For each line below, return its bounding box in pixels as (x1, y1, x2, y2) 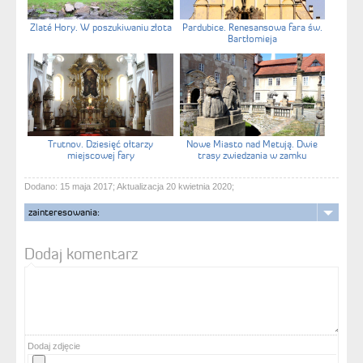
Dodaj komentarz (24, 243, 138, 263)
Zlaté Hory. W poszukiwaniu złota (29, 21, 172, 34)
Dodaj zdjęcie (28, 340, 80, 351)
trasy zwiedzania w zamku (198, 149, 307, 162)
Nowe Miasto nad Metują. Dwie (186, 138, 318, 151)
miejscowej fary (66, 149, 135, 162)
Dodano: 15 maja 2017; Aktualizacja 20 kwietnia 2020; (24, 181, 234, 191)
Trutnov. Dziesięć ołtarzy (48, 138, 154, 151)
